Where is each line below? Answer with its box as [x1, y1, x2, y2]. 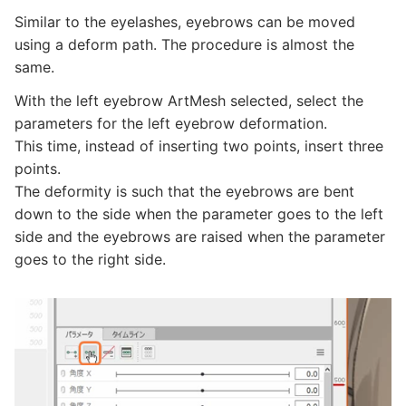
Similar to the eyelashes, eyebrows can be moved [14, 13, 355, 32]
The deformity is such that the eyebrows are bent [14, 182, 354, 201]
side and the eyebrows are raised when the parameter [14, 227, 385, 246]
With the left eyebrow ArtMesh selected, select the [14, 92, 363, 111]
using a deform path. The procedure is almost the [14, 35, 354, 54]
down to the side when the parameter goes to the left [14, 205, 383, 224]
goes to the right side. [14, 250, 166, 269]
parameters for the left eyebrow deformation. [14, 114, 327, 133]
